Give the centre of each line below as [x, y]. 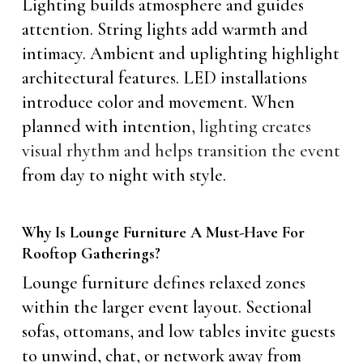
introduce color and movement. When [158, 102]
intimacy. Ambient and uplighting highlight [180, 53]
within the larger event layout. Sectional [167, 307]
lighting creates [255, 126]
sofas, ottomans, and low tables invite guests [178, 331]
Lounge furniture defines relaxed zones [163, 282]
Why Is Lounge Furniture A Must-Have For [163, 232]
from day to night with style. [124, 175]
